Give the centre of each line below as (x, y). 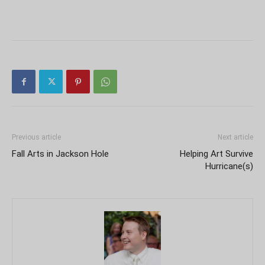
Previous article (36, 138)
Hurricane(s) (229, 167)
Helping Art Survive (216, 154)
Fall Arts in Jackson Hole (60, 154)
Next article (235, 138)
